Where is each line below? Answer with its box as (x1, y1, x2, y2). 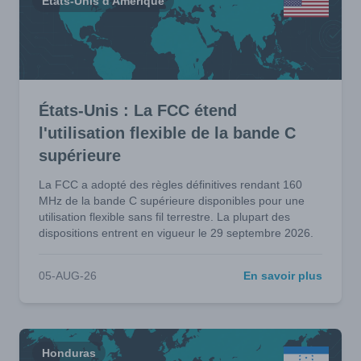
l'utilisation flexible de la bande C (39, 124, 296, 143)
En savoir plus (243, 269, 322, 283)
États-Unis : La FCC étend (39, 102, 237, 120)
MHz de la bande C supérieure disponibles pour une (39, 194, 305, 208)
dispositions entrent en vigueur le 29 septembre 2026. (39, 226, 313, 240)
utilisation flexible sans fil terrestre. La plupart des (39, 210, 290, 224)
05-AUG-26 (39, 269, 97, 283)
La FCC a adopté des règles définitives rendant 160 (39, 178, 302, 192)
